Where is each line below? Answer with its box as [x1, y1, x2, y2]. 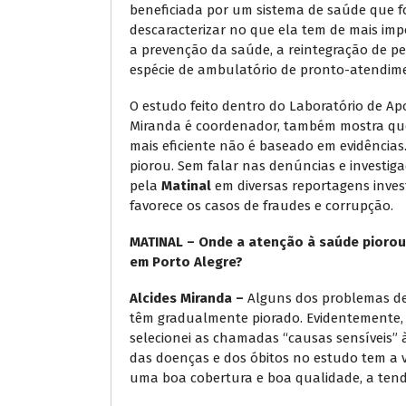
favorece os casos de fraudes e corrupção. [130, 197, 393, 214]
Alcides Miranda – [130, 289, 244, 306]
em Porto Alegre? [130, 253, 246, 270]
